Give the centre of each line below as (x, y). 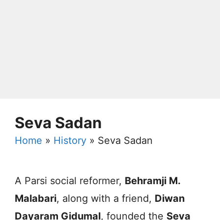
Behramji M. (152, 180)
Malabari (36, 198)
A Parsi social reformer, (70, 180)
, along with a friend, (106, 198)
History (70, 140)
